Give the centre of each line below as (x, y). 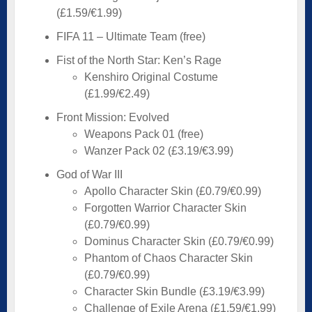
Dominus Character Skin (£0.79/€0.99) (179, 241)
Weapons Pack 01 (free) (144, 134)
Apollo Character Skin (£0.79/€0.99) (173, 191)
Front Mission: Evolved (113, 117)
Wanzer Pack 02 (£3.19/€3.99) (159, 150)
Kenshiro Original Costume (151, 77)
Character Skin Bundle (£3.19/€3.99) (174, 291)
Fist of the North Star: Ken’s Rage (139, 60)
